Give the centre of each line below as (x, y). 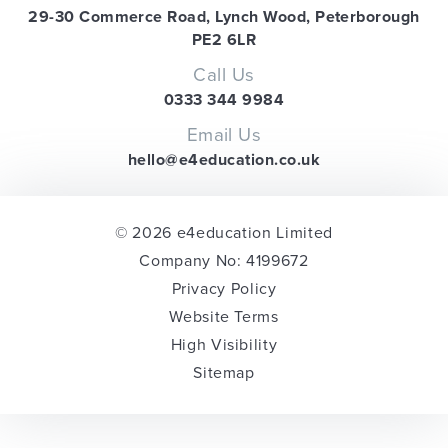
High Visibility (224, 345)
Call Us (224, 75)
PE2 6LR (224, 40)
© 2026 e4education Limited (224, 233)
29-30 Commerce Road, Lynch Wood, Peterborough (224, 17)
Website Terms (224, 317)
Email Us (224, 135)
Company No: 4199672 (224, 261)
